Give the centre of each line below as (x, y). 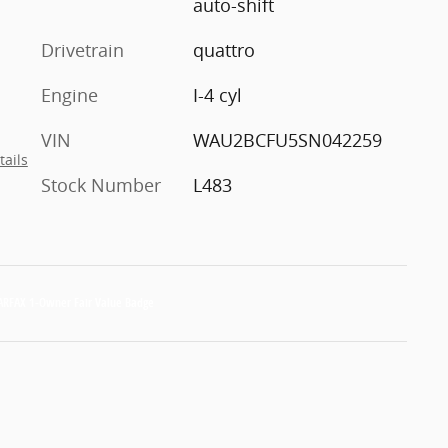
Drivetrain (82, 50)
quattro (223, 50)
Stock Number (101, 185)
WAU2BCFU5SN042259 (287, 140)
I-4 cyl (217, 95)
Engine (69, 95)
